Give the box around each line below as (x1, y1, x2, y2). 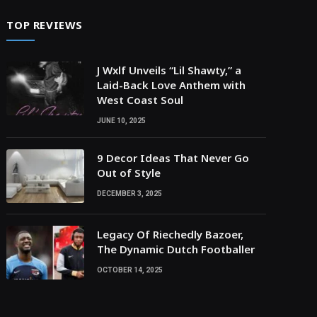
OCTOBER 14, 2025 (97, 266, 163, 275)
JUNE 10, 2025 (97, 117, 146, 125)
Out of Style (97, 166, 161, 180)
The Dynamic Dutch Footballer (97, 242, 255, 257)
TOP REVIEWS (6, 18, 83, 33)
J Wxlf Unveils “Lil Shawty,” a (97, 63, 242, 78)
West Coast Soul (97, 93, 184, 108)
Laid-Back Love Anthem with (97, 78, 246, 93)
